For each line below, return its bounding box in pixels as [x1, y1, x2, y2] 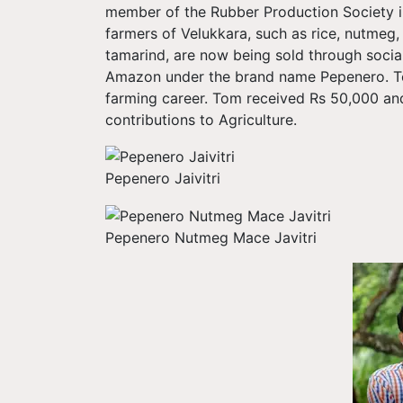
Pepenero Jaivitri [105, 169, 220, 188]
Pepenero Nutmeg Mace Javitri [105, 228, 317, 246]
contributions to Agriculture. [105, 110, 297, 129]
